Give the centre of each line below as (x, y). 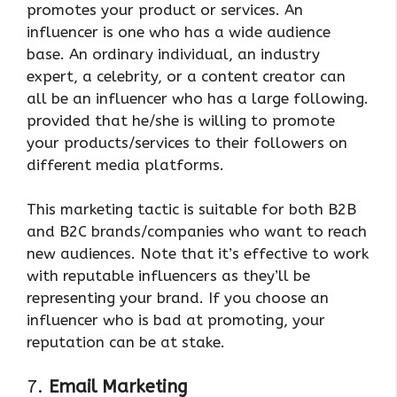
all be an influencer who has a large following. (198, 98)
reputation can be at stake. (126, 343)
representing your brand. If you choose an (178, 298)
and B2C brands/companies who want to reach (197, 232)
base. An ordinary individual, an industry (173, 54)
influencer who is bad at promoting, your (176, 320)
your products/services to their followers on (187, 142)
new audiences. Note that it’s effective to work (198, 254)
